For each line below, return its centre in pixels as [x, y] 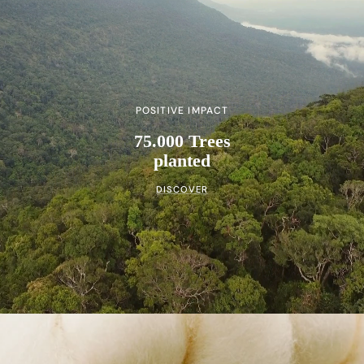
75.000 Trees [182, 141]
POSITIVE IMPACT [182, 110]
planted [182, 161]
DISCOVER [182, 189]
